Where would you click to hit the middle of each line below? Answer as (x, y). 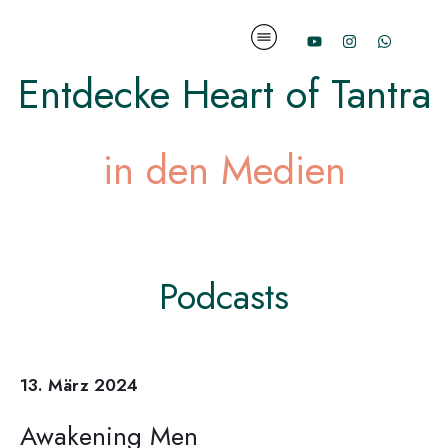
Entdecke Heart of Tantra (224, 93)
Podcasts (224, 296)
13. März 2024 (79, 384)
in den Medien (224, 169)
